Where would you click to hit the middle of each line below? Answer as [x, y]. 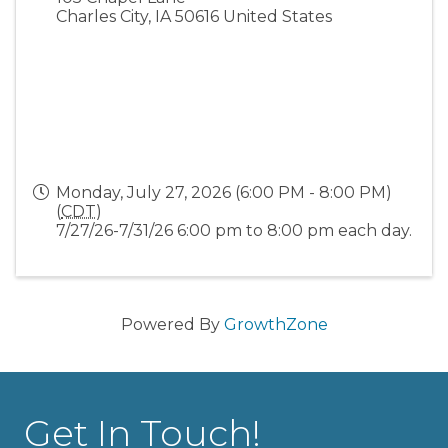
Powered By [172, 324]
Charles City [102, 16]
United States [277, 16]
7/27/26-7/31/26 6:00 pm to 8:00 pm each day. [234, 230]
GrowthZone [275, 324]
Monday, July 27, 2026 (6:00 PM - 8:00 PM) [224, 192]
